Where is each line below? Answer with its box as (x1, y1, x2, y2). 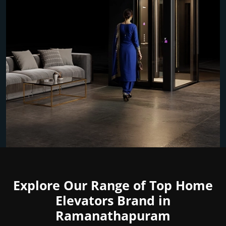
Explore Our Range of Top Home (13, 177, 213, 194)
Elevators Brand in (55, 192, 171, 209)
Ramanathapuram (55, 207, 171, 224)
